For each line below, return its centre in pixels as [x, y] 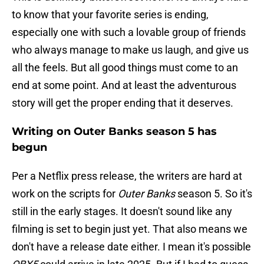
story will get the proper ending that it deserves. [123, 103]
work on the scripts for [65, 194]
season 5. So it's [214, 194]
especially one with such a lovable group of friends [129, 32]
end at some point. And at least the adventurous [124, 85]
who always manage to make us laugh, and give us [130, 50]
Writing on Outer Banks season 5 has [114, 132]
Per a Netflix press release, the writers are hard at [127, 176]
